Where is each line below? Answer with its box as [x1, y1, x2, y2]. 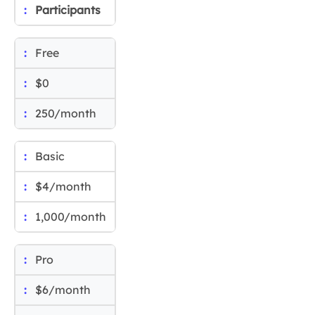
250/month [35, 106, 96, 121]
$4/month [35, 179, 91, 194]
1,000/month [35, 210, 106, 224]
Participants [35, 3, 101, 18]
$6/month [35, 283, 91, 297]
